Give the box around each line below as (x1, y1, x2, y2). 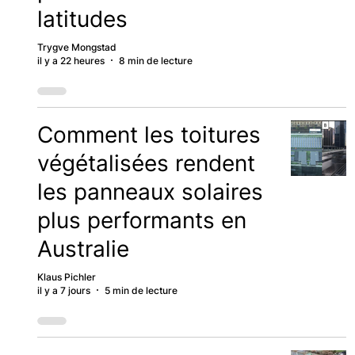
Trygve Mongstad (36, 40, 116, 53)
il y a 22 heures (36, 54, 105, 67)
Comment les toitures (36, 120, 261, 148)
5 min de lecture (104, 284, 177, 296)
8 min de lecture (118, 54, 193, 67)
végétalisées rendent (36, 149, 255, 177)
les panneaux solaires (36, 177, 263, 205)
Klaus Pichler (36, 270, 96, 283)
